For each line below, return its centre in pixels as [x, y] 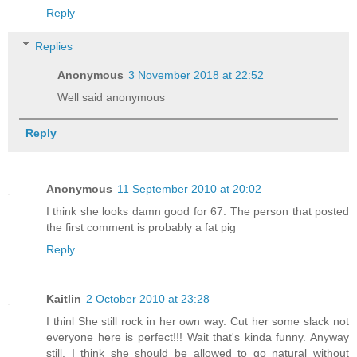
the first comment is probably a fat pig [141, 227]
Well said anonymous [112, 97]
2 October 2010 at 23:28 [148, 298]
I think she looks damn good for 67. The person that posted [198, 211]
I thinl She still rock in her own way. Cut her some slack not [198, 321]
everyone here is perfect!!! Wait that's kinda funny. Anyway [198, 337]
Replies [54, 46]
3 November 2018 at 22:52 [196, 75]
